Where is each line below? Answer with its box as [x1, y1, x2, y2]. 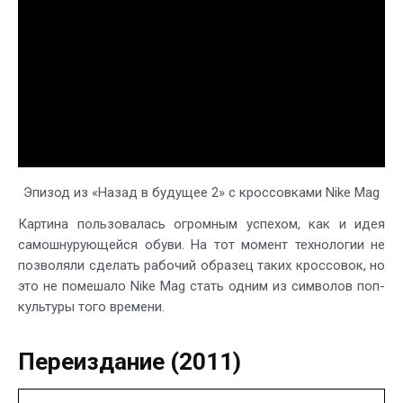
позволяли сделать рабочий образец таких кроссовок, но [18, 257, 385, 274]
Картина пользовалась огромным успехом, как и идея [18, 216, 385, 233]
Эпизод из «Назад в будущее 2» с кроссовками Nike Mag [23, 184, 380, 201]
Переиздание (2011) [18, 348, 241, 376]
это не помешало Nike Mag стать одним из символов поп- [18, 278, 385, 295]
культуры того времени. [18, 299, 165, 316]
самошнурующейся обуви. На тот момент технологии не [18, 237, 385, 254]
